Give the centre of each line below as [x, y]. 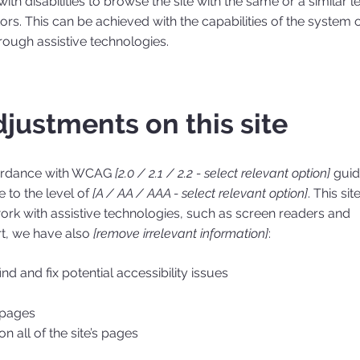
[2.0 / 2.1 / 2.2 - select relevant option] [222, 173]
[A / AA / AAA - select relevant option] [200, 193]
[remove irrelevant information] [180, 233]
